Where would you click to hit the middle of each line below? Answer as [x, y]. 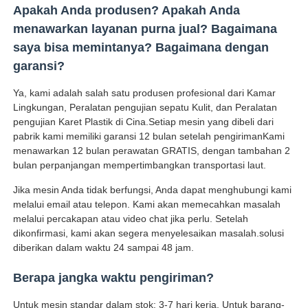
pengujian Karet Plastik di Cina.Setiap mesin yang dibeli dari [144, 122]
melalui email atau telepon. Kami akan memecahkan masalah [147, 205]
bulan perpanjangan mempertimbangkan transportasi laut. [140, 165]
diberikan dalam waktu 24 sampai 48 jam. [104, 248]
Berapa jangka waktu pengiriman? [114, 278]
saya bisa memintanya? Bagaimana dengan [141, 48]
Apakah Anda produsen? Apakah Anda [127, 11]
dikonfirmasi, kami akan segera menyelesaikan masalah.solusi [149, 233]
